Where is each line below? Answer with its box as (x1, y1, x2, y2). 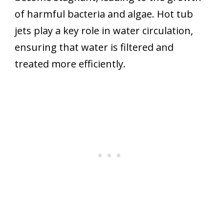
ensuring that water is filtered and (15, 41, 174, 54)
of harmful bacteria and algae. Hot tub (15, 7, 193, 21)
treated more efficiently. (15, 57, 126, 71)
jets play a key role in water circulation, (15, 24, 193, 38)
